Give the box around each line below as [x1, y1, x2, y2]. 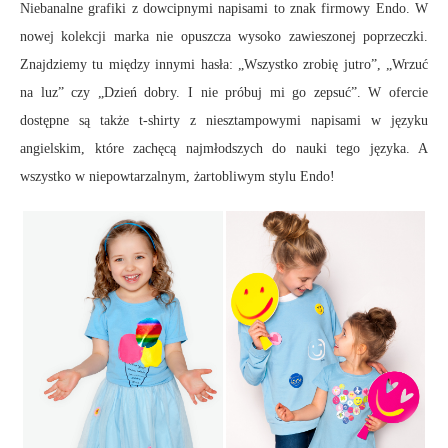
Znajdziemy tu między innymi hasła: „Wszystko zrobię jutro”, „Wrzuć [20, 56, 428, 72]
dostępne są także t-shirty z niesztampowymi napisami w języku [20, 112, 428, 128]
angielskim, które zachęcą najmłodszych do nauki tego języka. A [20, 140, 428, 156]
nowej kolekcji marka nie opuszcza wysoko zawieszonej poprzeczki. [20, 28, 428, 44]
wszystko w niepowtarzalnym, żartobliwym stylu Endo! [20, 168, 335, 184]
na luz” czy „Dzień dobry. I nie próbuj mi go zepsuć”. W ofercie [20, 84, 428, 100]
